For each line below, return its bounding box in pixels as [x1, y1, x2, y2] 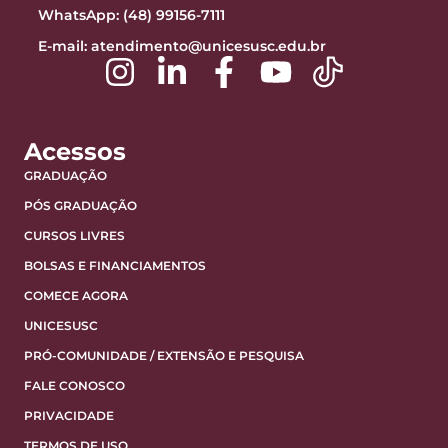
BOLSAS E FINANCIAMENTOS [24, 257, 206, 273]
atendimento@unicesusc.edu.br [91, 36, 326, 55]
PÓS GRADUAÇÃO [24, 197, 137, 213]
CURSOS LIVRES [24, 227, 125, 243]
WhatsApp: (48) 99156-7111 [38, 5, 225, 24]
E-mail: [38, 36, 91, 55]
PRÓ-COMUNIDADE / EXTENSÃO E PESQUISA [24, 347, 304, 363]
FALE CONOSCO [24, 377, 125, 393]
